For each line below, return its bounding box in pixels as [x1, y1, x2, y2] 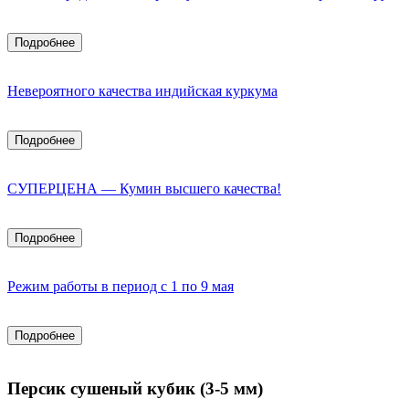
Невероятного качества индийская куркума [7, 83, 278, 99]
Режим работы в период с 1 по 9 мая [7, 278, 234, 294]
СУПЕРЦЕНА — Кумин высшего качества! [7, 181, 281, 196]
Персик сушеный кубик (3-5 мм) [7, 378, 263, 398]
